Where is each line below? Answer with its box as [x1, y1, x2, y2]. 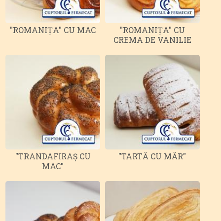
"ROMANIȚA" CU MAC [10, 24, 96, 35]
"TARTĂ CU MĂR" [118, 150, 186, 161]
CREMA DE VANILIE [113, 34, 191, 45]
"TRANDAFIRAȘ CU [15, 150, 91, 161]
